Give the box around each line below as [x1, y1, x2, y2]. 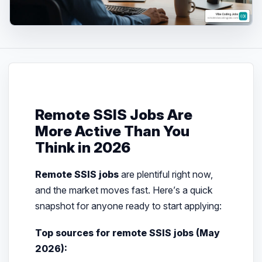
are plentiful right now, [118, 168, 213, 181]
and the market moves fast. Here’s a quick [35, 184, 213, 196]
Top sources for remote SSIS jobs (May [35, 227, 220, 239]
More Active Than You [35, 122, 189, 140]
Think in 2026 [35, 139, 130, 157]
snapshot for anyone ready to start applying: [35, 200, 222, 212]
